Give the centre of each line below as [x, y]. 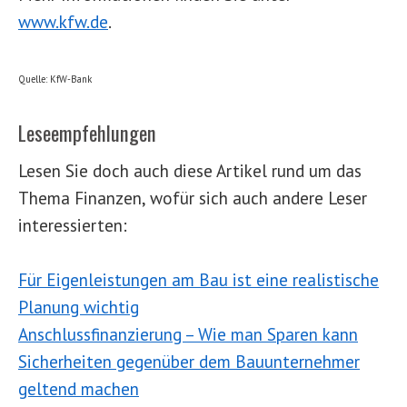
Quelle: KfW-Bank [55, 79]
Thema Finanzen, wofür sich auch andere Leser [193, 198]
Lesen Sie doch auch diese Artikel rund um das [190, 171]
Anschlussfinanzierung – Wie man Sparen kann [188, 334]
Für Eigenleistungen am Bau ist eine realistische [199, 280]
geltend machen [79, 389]
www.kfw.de [63, 22]
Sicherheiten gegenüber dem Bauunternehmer [189, 362]
